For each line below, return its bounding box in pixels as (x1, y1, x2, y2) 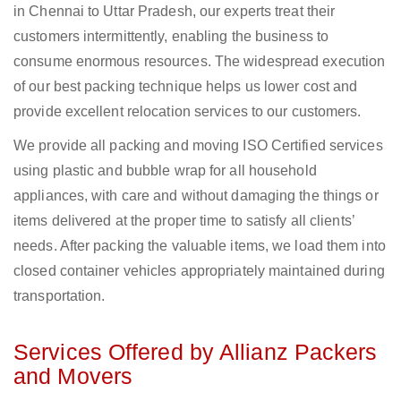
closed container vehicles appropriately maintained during (13, 263, 385, 279)
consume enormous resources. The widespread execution (13, 54, 386, 70)
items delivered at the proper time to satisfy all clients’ (13, 213, 354, 229)
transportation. (13, 288, 106, 304)
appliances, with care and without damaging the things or (13, 188, 379, 204)
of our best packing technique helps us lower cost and (13, 79, 358, 95)
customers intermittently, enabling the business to (13, 29, 329, 45)
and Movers (13, 363, 132, 389)
